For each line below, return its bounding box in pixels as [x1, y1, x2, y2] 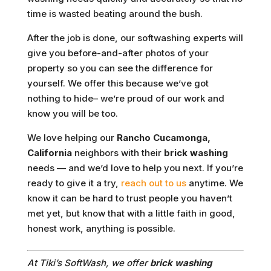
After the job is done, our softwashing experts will [27, 32, 243, 44]
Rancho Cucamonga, [116, 132, 211, 144]
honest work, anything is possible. [27, 223, 175, 235]
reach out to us [120, 177, 186, 189]
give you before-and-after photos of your [27, 47, 209, 59]
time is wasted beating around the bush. [27, 8, 203, 20]
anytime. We [186, 177, 243, 189]
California [27, 147, 72, 159]
